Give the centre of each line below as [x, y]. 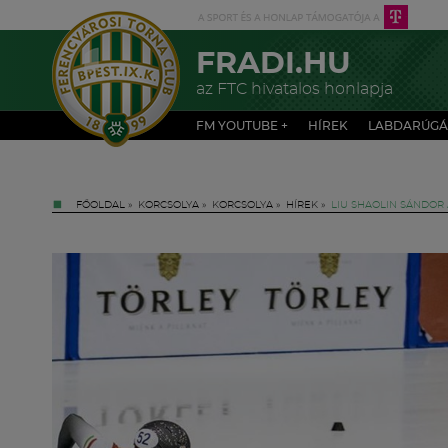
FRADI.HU [273, 64]
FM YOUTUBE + [242, 126]
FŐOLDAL [100, 205]
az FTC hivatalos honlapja [294, 89]
